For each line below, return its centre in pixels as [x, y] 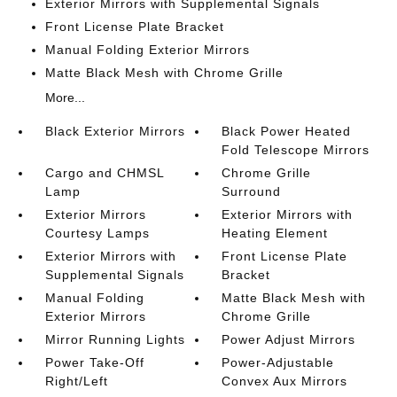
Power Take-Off [94, 362]
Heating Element [275, 233]
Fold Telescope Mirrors [296, 150]
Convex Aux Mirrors [285, 381]
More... [65, 97]
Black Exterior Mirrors [115, 131]
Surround [252, 191]
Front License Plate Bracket [134, 27]
